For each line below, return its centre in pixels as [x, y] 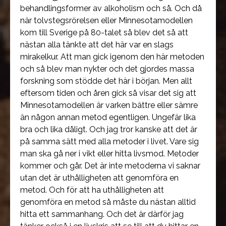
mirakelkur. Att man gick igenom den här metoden [112, 57]
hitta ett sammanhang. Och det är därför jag [102, 214]
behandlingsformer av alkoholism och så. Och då [111, 8]
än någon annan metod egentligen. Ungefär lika [108, 117]
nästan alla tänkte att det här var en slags [97, 45]
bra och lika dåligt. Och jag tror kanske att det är [109, 129]
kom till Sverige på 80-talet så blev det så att [104, 33]
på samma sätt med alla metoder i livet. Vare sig [109, 142]
